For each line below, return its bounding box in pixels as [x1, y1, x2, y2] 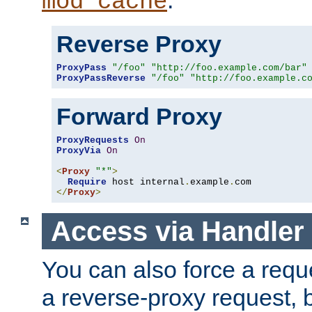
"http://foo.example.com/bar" [151, 62, 307, 73]
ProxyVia [56, 145, 101, 156]
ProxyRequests [56, 134, 129, 146]
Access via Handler [50, 215, 304, 247]
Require [68, 176, 107, 187]
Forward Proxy [56, 102, 222, 130]
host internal [107, 176, 185, 187]
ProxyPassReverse [56, 72, 146, 84]
